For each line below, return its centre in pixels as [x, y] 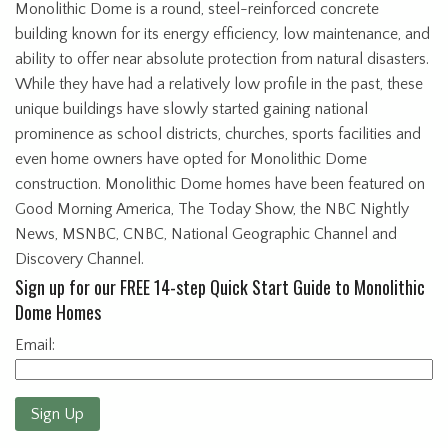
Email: [35, 345]
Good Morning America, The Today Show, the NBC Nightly [212, 209]
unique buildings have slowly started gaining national [191, 109]
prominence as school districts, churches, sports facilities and [218, 134]
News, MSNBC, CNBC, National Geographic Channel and [206, 234]
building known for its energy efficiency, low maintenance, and [222, 34]
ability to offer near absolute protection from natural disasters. [222, 59]
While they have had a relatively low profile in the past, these [219, 84]
